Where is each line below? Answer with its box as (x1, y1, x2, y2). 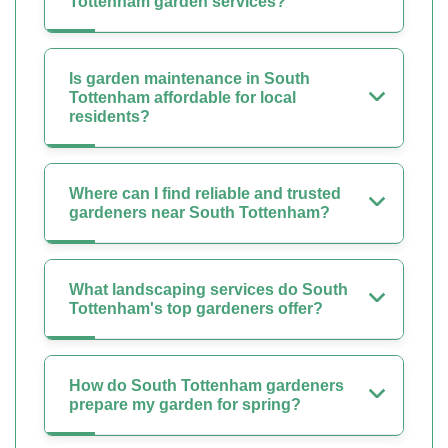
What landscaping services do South (69, 281, 348, 298)
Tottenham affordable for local (69, 89, 296, 106)
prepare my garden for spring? (69, 396, 301, 413)
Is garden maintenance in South (69, 70, 310, 87)
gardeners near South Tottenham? (69, 204, 330, 221)
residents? (69, 108, 150, 125)
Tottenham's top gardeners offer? (69, 300, 323, 317)
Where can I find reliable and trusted (69, 185, 341, 202)
